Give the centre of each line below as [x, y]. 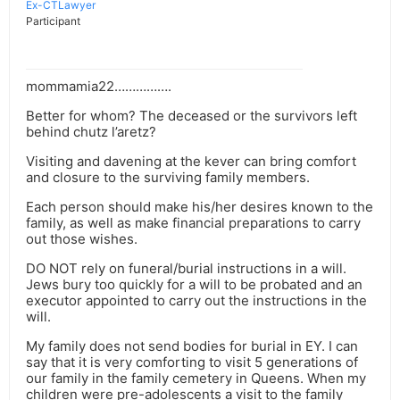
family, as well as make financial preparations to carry [193, 223]
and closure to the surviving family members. [168, 178]
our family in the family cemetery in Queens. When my [196, 379]
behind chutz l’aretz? [91, 132]
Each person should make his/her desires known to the [200, 207]
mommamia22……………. [99, 87]
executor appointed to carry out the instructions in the [196, 301]
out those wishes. [82, 239]
